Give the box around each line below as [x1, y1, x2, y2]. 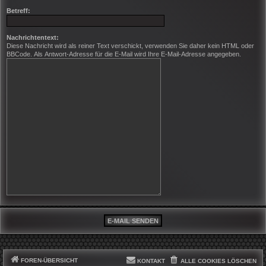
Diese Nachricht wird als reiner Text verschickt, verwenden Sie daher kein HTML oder [7, 42, 254, 49]
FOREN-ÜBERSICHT [21, 257, 78, 264]
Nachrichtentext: [7, 33, 59, 41]
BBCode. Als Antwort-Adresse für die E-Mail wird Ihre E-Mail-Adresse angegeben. [7, 50, 241, 58]
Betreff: [7, 7, 30, 14]
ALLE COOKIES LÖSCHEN [180, 258, 256, 265]
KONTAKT [137, 258, 165, 265]
